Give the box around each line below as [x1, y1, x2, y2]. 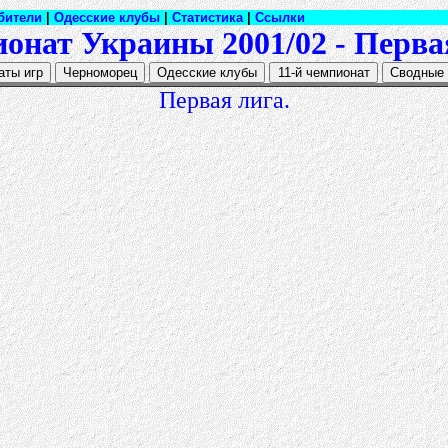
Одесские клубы [54, 10, 160, 25]
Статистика [172, 10, 243, 25]
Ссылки [255, 10, 305, 25]
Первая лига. [158, 87, 290, 113]
